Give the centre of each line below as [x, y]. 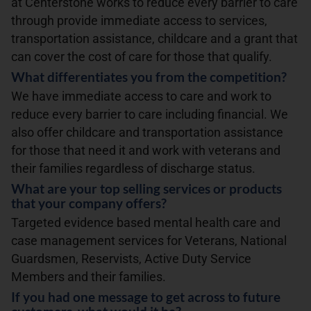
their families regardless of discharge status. [133, 169]
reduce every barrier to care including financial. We [150, 115]
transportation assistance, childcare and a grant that [154, 39]
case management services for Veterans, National [149, 241]
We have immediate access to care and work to [141, 97]
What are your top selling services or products [146, 189]
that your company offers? [89, 203]
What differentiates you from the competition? [149, 77]
